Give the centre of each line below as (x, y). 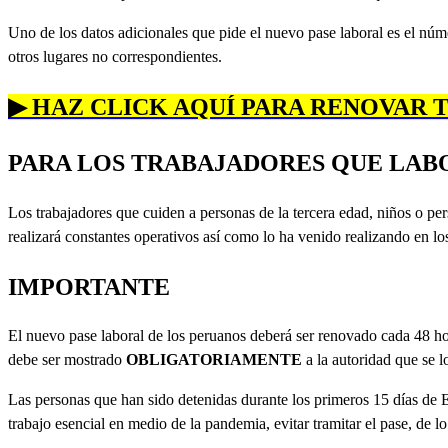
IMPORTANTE (89, 286)
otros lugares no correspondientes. (115, 56)
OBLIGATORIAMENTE (216, 360)
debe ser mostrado (67, 360)
